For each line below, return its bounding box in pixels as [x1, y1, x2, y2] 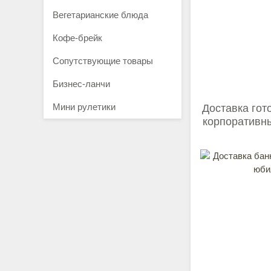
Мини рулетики [53, 102, 116, 112]
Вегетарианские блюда [53, 10, 148, 20]
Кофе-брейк [53, 33, 102, 43]
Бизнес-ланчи [53, 79, 110, 89]
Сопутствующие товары [53, 56, 153, 66]
